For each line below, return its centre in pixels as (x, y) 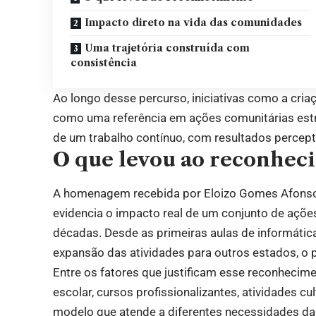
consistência (104, 63)
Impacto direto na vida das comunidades (194, 23)
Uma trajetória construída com (168, 48)
